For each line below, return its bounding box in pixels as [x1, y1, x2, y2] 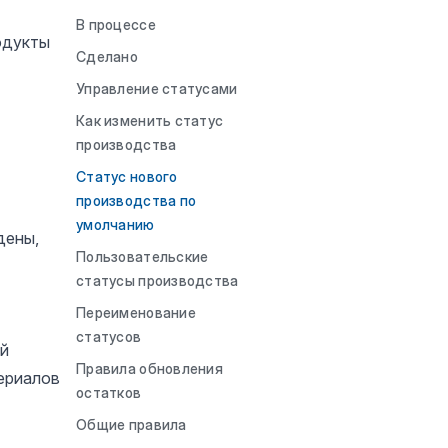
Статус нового [76, 168, 178, 185]
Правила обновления [76, 360, 224, 377]
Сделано [76, 48, 138, 65]
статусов [76, 328, 142, 345]
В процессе [76, 16, 156, 33]
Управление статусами [76, 80, 238, 97]
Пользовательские [76, 248, 209, 265]
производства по [76, 192, 197, 209]
